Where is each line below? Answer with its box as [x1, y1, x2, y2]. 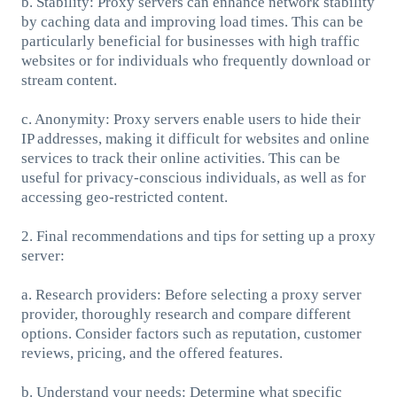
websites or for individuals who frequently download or [20, 51, 370, 69]
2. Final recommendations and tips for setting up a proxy [20, 227, 376, 245]
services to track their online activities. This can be [20, 149, 340, 167]
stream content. [20, 71, 117, 89]
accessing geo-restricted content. [20, 188, 228, 206]
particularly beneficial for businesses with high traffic [20, 32, 360, 50]
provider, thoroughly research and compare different [20, 305, 351, 323]
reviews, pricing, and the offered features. [20, 344, 283, 362]
